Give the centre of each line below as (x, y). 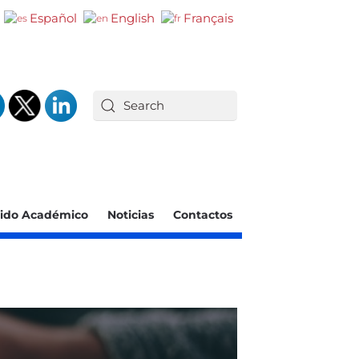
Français (208, 18)
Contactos (203, 215)
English (133, 18)
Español (53, 18)
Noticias (131, 215)
